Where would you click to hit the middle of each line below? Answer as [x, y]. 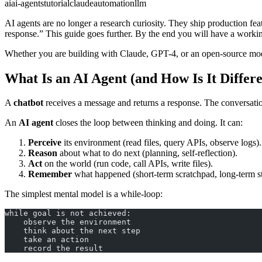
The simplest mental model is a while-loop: [84, 194]
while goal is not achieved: [68, 213]
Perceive [45, 143]
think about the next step [73, 231]
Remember [50, 174]
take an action [47, 240]
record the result [54, 249]
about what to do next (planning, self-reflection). [147, 153]
